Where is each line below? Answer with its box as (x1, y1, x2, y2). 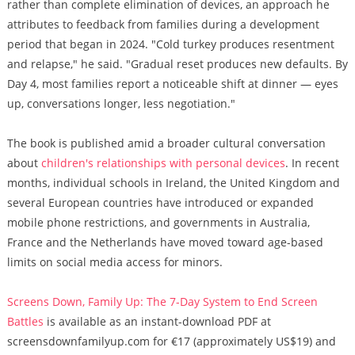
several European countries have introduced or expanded (6, 195, 314, 210)
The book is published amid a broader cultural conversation (6, 136, 326, 151)
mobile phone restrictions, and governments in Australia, (6, 215, 310, 230)
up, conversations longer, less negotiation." (6, 96, 235, 111)
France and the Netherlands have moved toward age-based (6, 235, 323, 250)
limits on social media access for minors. (6, 254, 223, 269)
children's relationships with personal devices (40, 155, 285, 170)
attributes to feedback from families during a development (6, 17, 319, 32)
